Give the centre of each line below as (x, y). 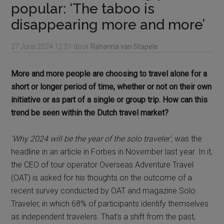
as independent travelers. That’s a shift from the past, (103, 217)
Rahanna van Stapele (124, 47)
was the (187, 139)
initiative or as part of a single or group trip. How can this (109, 100)
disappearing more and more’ (108, 25)
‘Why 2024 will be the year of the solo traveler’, (92, 139)
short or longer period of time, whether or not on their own (111, 87)
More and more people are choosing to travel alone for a (109, 74)
